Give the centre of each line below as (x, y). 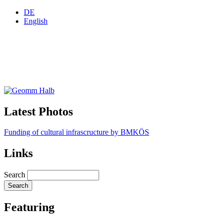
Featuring (29, 207)
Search (15, 175)
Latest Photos (38, 111)
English (36, 21)
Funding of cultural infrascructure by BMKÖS (77, 132)
